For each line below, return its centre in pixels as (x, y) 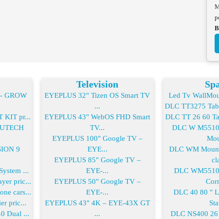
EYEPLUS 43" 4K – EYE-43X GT (97, 203)
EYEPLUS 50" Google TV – (97, 181)
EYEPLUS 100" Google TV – (97, 138)
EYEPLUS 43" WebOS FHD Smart (98, 117)
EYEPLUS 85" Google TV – (97, 160)
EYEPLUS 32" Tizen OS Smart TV (98, 95)
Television (98, 84)
